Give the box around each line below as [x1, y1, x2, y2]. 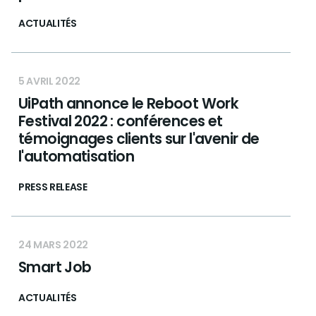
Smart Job [18, 257, 92, 277]
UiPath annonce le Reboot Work [18, 93, 239, 114]
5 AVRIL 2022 [18, 74, 80, 88]
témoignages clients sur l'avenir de [18, 128, 260, 149]
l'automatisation [18, 146, 135, 166]
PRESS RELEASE [18, 180, 87, 194]
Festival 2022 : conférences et [18, 111, 223, 131]
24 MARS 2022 [18, 238, 88, 252]
